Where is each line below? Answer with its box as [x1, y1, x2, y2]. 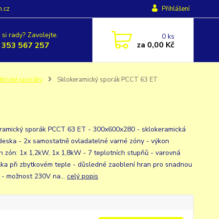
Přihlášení [161, 4, 190, 13]
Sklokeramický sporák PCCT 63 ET [55, 75, 158, 84]
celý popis [66, 172, 98, 181]
